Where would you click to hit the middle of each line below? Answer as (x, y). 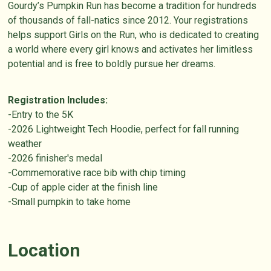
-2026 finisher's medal (55, 158)
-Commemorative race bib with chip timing (97, 173)
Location (44, 250)
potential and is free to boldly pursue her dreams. (112, 64)
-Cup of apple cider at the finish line (83, 188)
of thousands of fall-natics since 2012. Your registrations (128, 21)
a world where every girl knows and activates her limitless (131, 50)
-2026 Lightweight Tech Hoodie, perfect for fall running (124, 129)
